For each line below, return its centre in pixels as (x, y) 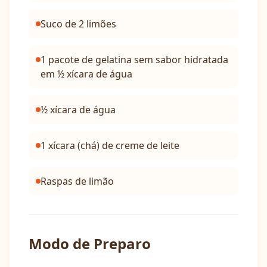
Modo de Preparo (90, 243)
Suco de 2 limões (78, 24)
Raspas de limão (77, 181)
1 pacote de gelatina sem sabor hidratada (134, 60)
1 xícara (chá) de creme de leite (110, 145)
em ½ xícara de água (86, 74)
